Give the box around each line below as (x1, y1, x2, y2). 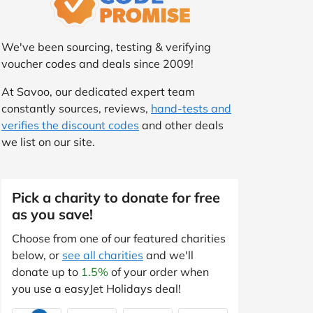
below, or (12, 247, 62, 262)
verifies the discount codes (1, 117, 139, 132)
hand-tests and (151, 101, 231, 115)
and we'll (143, 247, 194, 262)
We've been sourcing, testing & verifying (1, 39, 211, 54)
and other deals (139, 117, 224, 132)
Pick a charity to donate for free (12, 188, 220, 206)
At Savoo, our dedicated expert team (1, 84, 195, 99)
